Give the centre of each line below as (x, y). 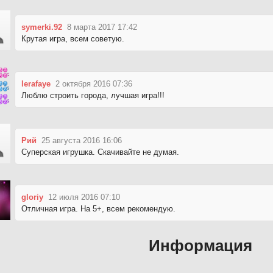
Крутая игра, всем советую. (73, 38)
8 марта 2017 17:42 (102, 27)
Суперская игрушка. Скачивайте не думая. (100, 152)
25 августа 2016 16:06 (82, 140)
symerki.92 (42, 27)
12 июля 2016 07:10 (84, 197)
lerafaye (36, 83)
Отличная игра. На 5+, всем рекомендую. (98, 208)
